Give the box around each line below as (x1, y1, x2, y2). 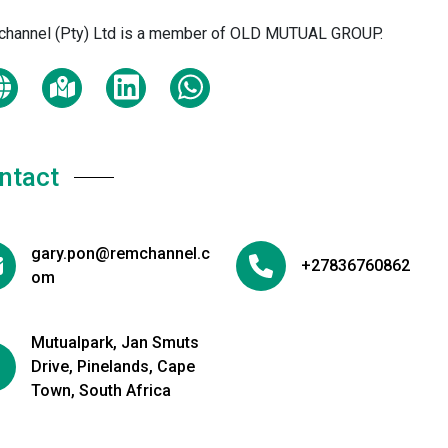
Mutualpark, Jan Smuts (31, 333, 199, 352)
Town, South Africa (31, 381, 171, 400)
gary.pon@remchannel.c (31, 244, 210, 263)
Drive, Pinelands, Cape (31, 357, 195, 376)
